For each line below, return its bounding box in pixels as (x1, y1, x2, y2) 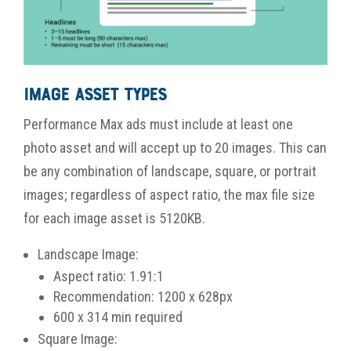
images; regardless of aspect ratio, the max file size (24, 186, 315, 203)
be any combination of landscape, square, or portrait (24, 162, 317, 179)
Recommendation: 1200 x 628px (53, 288, 233, 305)
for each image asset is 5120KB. (24, 209, 205, 226)
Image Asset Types (24, 85, 166, 105)
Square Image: (38, 330, 121, 347)
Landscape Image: (38, 245, 142, 262)
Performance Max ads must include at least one (24, 115, 293, 132)
